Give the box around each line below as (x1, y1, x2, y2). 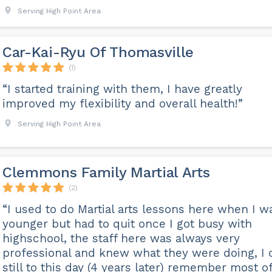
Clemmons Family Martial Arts (2, 164, 210, 182)
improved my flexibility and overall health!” (2, 97, 243, 110)
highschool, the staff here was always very (2, 231, 240, 246)
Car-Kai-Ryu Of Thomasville (2, 44, 194, 61)
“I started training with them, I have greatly (2, 82, 242, 96)
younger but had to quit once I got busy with (2, 217, 252, 231)
